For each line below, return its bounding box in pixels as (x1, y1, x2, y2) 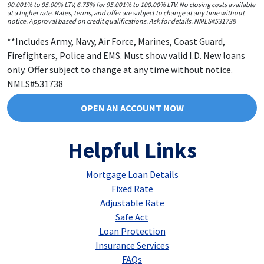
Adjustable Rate (100, 196, 164, 209)
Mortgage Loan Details (85, 168, 179, 180)
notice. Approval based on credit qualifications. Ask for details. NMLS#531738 (7, 16, 236, 25)
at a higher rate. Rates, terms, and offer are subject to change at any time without (7, 8, 245, 17)
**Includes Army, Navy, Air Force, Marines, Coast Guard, (7, 35, 225, 47)
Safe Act (115, 210, 148, 223)
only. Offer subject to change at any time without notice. (7, 63, 233, 75)
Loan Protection (98, 225, 166, 237)
